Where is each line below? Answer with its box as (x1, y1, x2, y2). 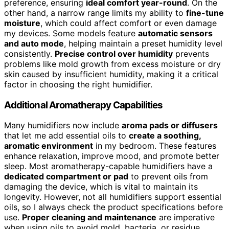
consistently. (4, 49, 55, 59)
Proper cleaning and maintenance (22, 212, 156, 223)
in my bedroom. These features (93, 141, 216, 151)
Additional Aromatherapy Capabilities (4, 99, 163, 111)
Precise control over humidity (55, 49, 173, 59)
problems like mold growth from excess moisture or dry (4, 59, 221, 69)
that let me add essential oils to (4, 130, 129, 141)
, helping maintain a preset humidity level (64, 38, 222, 49)
